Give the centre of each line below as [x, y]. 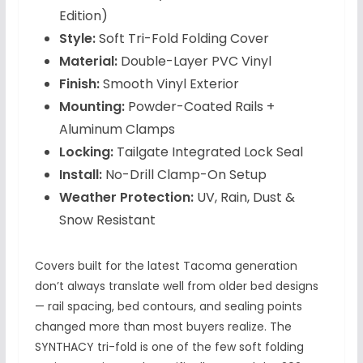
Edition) [83, 15]
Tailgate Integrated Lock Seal [208, 152]
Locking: [86, 152]
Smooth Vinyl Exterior [169, 83]
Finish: [79, 83]
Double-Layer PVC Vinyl [194, 61]
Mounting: [92, 106]
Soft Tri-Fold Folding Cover [182, 38]
